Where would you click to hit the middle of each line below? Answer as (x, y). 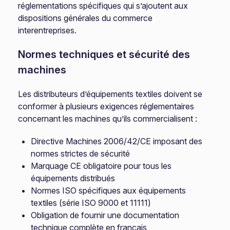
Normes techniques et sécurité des (104, 54)
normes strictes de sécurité (81, 154)
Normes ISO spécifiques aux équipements (109, 190)
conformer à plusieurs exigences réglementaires (106, 106)
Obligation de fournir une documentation (105, 215)
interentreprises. (47, 30)
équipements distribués (73, 178)
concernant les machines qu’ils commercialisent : (108, 119)
